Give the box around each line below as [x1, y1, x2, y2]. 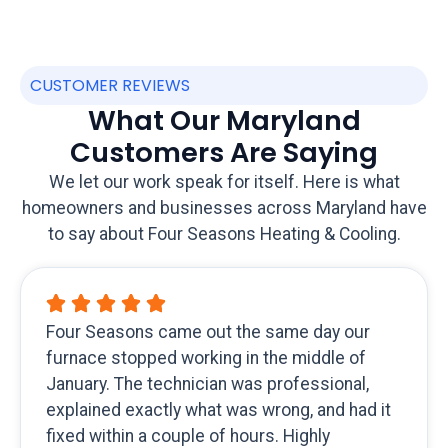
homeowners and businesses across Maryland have [21, 198, 427, 219]
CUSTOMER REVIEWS [30, 74, 190, 98]
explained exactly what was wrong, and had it [46, 400, 391, 421]
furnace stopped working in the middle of [46, 348, 366, 369]
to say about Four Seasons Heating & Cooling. [47, 224, 401, 245]
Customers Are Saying [70, 133, 378, 173]
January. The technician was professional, [46, 374, 369, 395]
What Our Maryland [87, 101, 361, 141]
